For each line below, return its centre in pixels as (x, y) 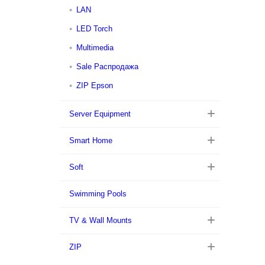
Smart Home (91, 140)
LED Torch (94, 29)
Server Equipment (100, 114)
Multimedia (95, 48)
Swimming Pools (98, 194)
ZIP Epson (95, 85)
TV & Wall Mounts (101, 220)
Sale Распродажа (107, 67)
